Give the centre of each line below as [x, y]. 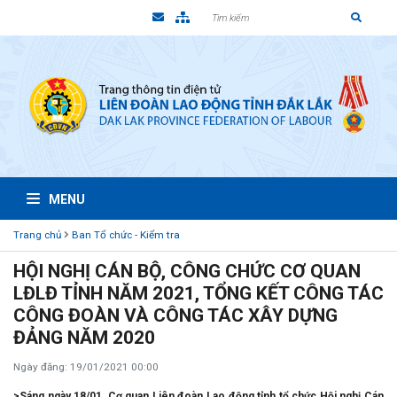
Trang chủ [37, 235]
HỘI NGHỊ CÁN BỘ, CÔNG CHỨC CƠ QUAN [187, 271]
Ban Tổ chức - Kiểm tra [126, 235]
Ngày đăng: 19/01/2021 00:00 [86, 367]
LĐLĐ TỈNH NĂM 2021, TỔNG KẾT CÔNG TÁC [198, 293]
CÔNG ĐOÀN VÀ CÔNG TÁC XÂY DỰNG [175, 315]
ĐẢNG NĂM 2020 [84, 338]
